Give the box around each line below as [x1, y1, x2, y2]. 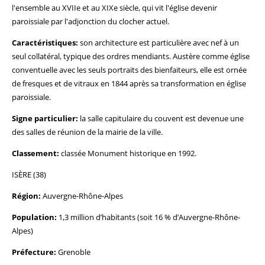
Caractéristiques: [12, 37, 78, 48]
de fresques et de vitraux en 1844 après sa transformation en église [12, 78, 246, 89]
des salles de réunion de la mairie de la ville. [12, 127, 163, 137]
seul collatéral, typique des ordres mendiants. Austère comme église [12, 51, 250, 62]
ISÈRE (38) [12, 169, 46, 180]
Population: [12, 212, 57, 222]
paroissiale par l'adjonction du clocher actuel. [12, 16, 169, 27]
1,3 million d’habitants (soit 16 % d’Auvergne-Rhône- [57, 212, 240, 222]
